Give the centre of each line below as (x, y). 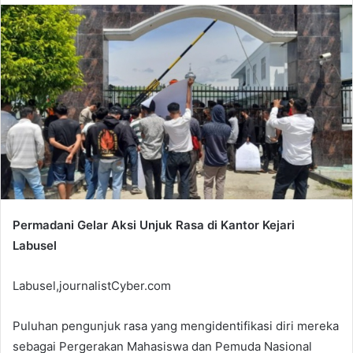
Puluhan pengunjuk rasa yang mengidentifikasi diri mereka (176, 326)
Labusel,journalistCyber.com (92, 286)
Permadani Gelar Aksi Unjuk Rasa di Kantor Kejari (154, 225)
